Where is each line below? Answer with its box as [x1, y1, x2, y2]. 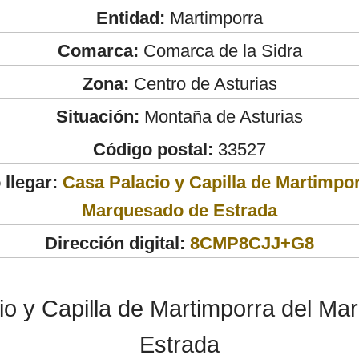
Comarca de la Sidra [138, 40, 302, 61]
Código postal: [93, 139, 213, 159]
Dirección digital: [45, 232, 185, 253]
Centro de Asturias [128, 73, 277, 94]
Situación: [56, 106, 139, 127]
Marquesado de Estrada [82, 200, 277, 220]
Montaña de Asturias [139, 106, 303, 127]
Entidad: [96, 7, 165, 28]
